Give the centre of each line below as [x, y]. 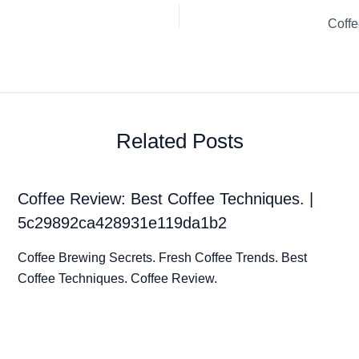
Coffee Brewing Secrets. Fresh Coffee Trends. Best [162, 257]
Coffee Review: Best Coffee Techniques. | [165, 198]
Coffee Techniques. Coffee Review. [117, 278]
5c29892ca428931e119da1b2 [122, 222]
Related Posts [179, 141]
